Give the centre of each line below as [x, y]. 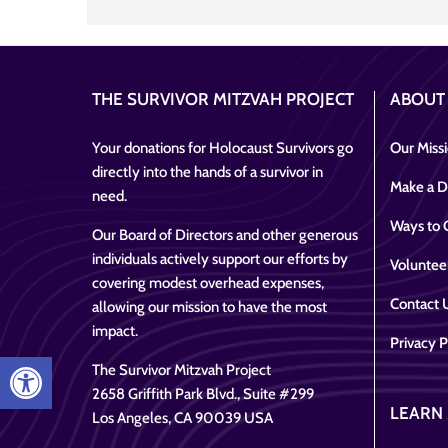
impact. [115, 330]
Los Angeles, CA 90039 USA [182, 417]
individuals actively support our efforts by [220, 258]
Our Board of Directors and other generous [225, 234]
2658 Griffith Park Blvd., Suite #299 [203, 393]
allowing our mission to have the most [209, 306]
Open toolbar [61, 365]
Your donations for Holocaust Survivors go [222, 147]
